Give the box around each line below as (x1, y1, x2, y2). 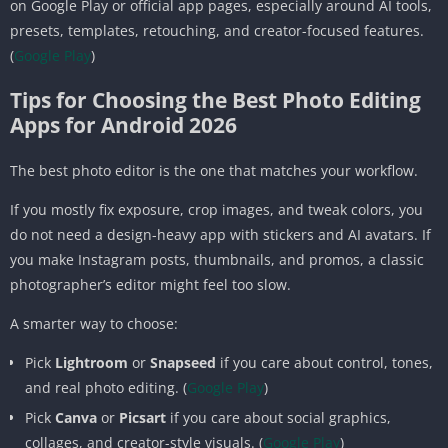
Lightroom (55, 352, 128, 372)
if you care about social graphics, (166, 407, 391, 427)
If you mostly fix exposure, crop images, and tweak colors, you (10, 199, 423, 219)
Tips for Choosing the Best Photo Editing (10, 85, 421, 114)
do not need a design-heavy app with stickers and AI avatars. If (10, 224, 431, 244)
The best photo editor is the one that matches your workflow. (10, 160, 418, 180)
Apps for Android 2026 (10, 110, 237, 139)
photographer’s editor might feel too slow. (10, 274, 291, 294)
